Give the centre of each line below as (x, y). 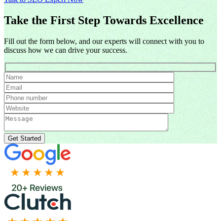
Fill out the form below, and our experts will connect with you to (104, 41)
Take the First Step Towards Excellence (104, 20)
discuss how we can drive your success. (66, 50)
